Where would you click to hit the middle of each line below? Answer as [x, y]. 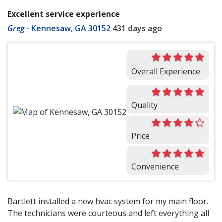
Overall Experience [166, 72]
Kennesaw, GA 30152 [71, 28]
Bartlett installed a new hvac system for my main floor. [108, 201]
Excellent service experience [64, 14]
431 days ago [137, 28]
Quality [144, 105]
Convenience [155, 167]
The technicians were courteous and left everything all [108, 213]
